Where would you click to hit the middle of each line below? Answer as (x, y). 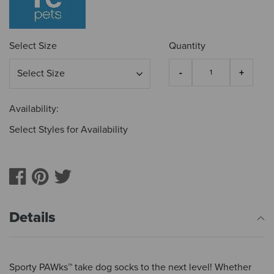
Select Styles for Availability (68, 129)
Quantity (187, 46)
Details (32, 217)
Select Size (33, 46)
